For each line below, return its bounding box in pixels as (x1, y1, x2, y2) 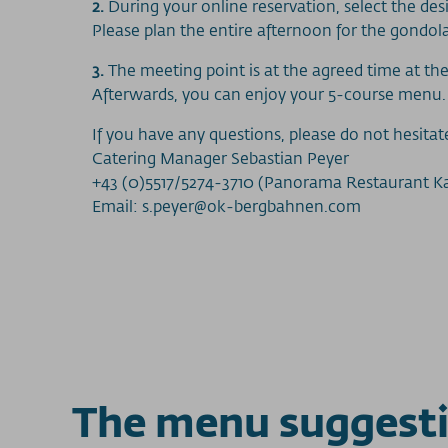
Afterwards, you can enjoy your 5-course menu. (92, 83, 446, 105)
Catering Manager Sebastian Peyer (92, 147, 349, 169)
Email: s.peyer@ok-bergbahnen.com (92, 195, 361, 217)
